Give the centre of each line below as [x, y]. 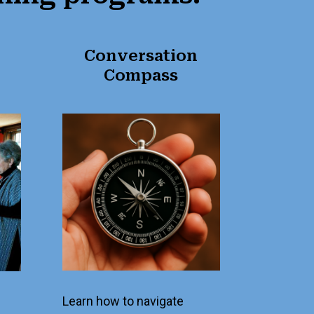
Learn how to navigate [123, 301]
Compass [141, 76]
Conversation [141, 56]
